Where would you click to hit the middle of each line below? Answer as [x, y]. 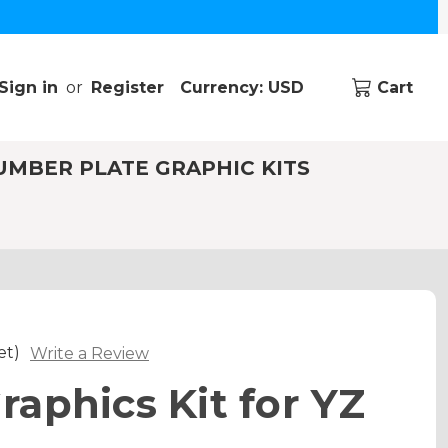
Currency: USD [244, 87]
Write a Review [89, 353]
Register [127, 87]
